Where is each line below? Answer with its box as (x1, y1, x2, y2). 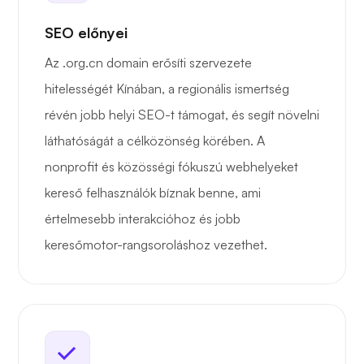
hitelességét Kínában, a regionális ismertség (45, 80, 289, 97)
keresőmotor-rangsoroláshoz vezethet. (45, 236, 267, 253)
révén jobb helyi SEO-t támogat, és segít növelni (45, 106, 319, 123)
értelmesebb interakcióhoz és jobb (45, 210, 240, 227)
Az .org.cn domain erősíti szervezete (45, 54, 252, 71)
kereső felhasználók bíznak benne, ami (45, 184, 261, 201)
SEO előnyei (45, 24, 128, 42)
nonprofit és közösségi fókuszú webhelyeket (45, 158, 298, 175)
